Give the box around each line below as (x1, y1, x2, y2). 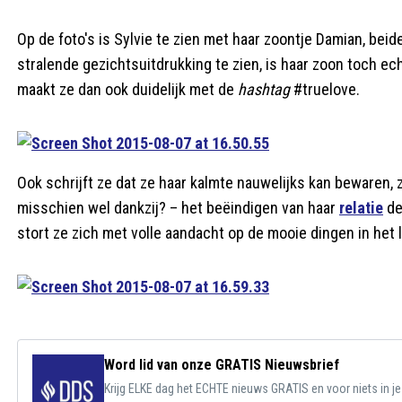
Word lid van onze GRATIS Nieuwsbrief (104, 356, 339, 373)
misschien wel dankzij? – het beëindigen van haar (17, 198, 339, 217)
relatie (339, 198, 383, 217)
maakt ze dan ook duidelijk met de (17, 80, 238, 99)
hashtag (238, 80, 290, 99)
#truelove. (290, 80, 360, 99)
